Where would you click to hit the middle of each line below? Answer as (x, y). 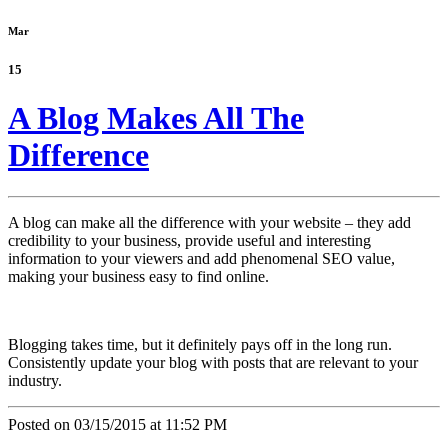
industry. (35, 380)
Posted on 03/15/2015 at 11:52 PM (117, 424)
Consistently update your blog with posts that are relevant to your (213, 362)
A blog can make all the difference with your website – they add (209, 222)
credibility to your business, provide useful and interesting (189, 240)
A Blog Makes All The (156, 118)
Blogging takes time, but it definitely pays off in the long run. (200, 344)
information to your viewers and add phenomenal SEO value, (201, 258)
